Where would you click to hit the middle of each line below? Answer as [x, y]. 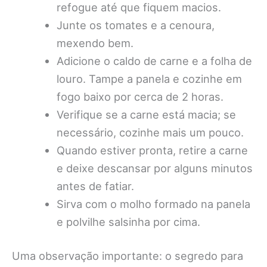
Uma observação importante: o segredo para [128, 256]
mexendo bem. [95, 43]
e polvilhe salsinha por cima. [128, 221]
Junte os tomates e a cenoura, [135, 25]
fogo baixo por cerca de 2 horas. [140, 96]
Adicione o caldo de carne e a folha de [154, 60]
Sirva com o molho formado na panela [153, 204]
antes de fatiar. [95, 186]
